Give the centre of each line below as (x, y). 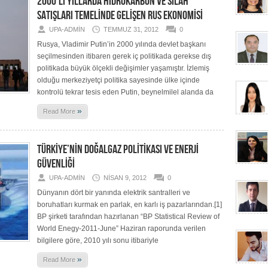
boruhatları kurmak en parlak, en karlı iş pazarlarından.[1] (130, 205)
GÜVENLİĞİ (56, 164)
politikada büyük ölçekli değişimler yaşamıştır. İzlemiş (123, 68)
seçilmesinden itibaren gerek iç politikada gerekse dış (124, 56)
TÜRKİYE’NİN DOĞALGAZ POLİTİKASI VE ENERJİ (118, 150)
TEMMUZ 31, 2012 (131, 29)
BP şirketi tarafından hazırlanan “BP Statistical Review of (128, 217)
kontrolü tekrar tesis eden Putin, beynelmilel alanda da (125, 92)
